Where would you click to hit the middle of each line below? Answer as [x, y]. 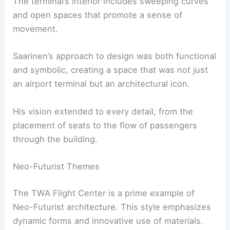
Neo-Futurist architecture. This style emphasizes [112, 207]
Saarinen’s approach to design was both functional [115, 56]
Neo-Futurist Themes [56, 166]
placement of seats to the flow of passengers [105, 125]
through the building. [55, 139]
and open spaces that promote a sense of [98, 15]
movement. [36, 29]
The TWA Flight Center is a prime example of [104, 193]
